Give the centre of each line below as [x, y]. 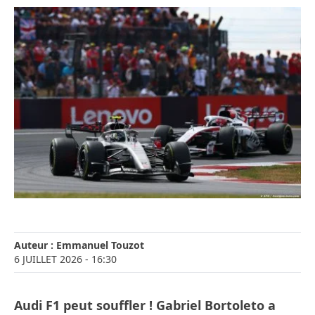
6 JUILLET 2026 [48, 259]
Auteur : [35, 245]
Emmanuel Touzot [100, 245]
